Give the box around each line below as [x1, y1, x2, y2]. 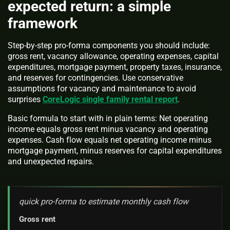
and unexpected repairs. [8, 157, 94, 167]
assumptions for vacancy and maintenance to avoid [8, 84, 196, 94]
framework [8, 15, 78, 32]
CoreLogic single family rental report [43, 94, 178, 105]
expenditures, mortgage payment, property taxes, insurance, [8, 62, 222, 72]
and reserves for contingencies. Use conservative [8, 73, 183, 83]
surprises [8, 94, 43, 105]
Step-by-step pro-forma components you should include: [8, 41, 210, 51]
